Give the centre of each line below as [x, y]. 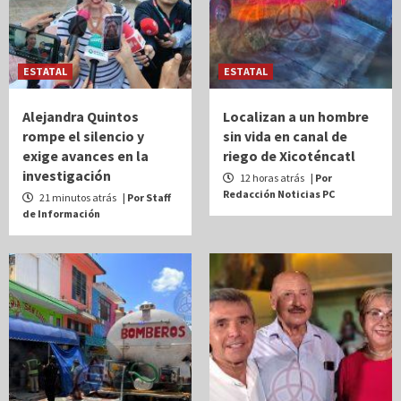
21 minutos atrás [78, 197]
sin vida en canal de [285, 136]
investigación [68, 175]
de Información [61, 213]
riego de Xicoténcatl [289, 155]
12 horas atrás [272, 177]
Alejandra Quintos [81, 116]
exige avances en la [85, 155]
